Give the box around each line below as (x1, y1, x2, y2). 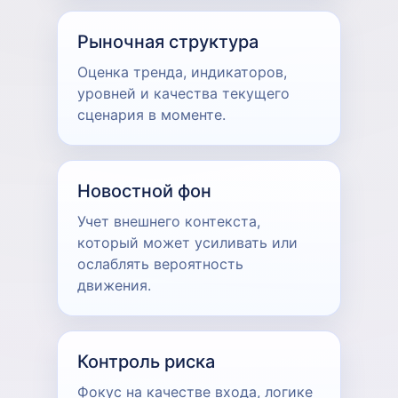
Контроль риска (77, 350, 215, 372)
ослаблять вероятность (77, 254, 243, 273)
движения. (77, 275, 151, 294)
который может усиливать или (77, 233, 298, 251)
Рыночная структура (77, 30, 259, 52)
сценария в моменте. (77, 105, 226, 123)
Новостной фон (77, 179, 211, 202)
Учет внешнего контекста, (77, 211, 260, 230)
